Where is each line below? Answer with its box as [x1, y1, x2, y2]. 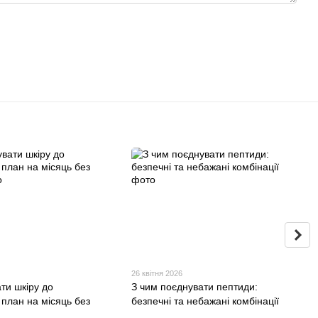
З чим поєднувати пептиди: [131, 281, 258, 293]
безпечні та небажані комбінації [131, 295, 280, 307]
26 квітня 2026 [131, 269, 183, 278]
